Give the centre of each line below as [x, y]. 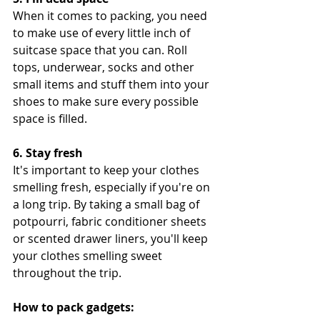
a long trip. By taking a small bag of [107, 204]
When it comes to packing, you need [111, 15]
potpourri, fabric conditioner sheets [111, 221]
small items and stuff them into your [112, 84]
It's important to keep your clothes [107, 170]
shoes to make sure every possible [107, 101]
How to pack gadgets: [74, 307]
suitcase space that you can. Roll [101, 50]
